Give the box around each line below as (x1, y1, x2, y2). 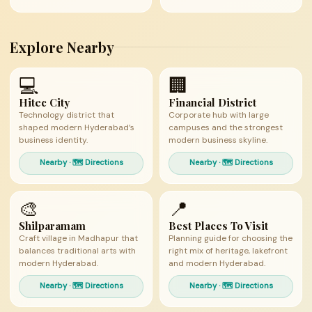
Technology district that (19, 109, 114, 120)
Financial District (169, 95, 256, 109)
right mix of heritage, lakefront (169, 245, 288, 256)
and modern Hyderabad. (169, 258, 265, 269)
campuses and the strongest (169, 122, 283, 133)
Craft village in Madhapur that (19, 233, 138, 244)
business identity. (19, 134, 88, 146)
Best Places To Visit (169, 219, 268, 233)
